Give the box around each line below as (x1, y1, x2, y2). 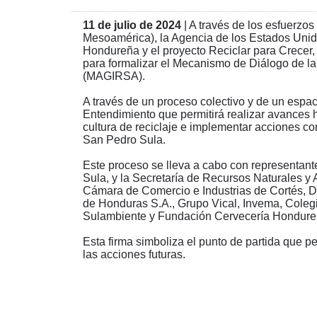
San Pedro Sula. (83, 134, 166, 146)
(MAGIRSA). (83, 70, 145, 82)
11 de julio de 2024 (83, 19, 181, 31)
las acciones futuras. (83, 248, 185, 260)
